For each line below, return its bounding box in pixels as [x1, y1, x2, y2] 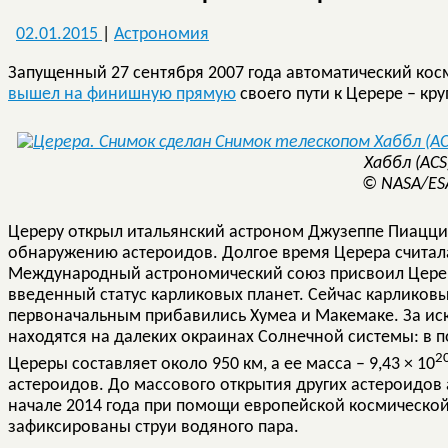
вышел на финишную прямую [8, 84, 236, 104]
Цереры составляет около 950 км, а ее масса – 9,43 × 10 [8, 354, 435, 374]
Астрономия [114, 24, 209, 44]
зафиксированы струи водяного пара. [8, 417, 299, 437]
